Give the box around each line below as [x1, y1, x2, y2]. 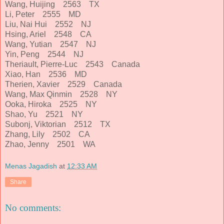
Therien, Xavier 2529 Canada [5, 79, 128, 88]
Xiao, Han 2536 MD [5, 69, 93, 78]
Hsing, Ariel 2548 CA [5, 29, 97, 38]
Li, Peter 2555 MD [5, 9, 87, 18]
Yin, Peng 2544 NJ [5, 49, 89, 58]
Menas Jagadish [5, 161, 57, 170]
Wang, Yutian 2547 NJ [5, 39, 102, 48]
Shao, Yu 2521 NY [5, 109, 89, 118]
